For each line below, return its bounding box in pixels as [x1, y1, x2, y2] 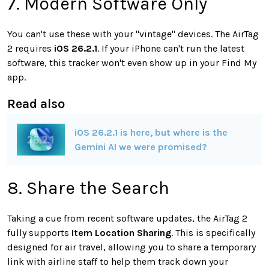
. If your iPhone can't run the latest [97, 43, 244, 55]
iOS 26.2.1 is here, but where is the [74, 126, 228, 138]
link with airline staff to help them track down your [7, 256, 228, 268]
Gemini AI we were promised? [74, 141, 207, 153]
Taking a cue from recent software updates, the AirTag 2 [7, 213, 247, 225]
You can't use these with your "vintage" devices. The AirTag [7, 28, 259, 40]
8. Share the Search [7, 177, 169, 199]
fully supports [7, 227, 71, 239]
